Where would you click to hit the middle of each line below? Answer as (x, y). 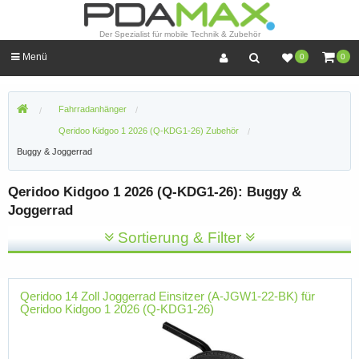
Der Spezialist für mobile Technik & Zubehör (179, 34)
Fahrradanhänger (92, 109)
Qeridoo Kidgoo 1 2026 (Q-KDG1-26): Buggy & (155, 192)
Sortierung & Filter (179, 238)
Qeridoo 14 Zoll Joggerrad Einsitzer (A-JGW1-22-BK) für (167, 296)
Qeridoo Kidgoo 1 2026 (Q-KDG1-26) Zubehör (148, 130)
